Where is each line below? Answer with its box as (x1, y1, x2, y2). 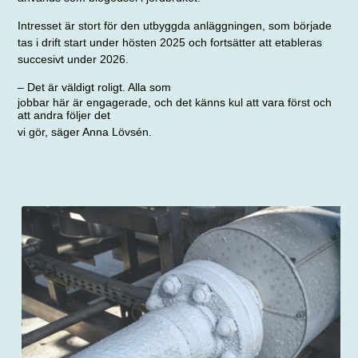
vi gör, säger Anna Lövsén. (18, 125, 153, 138)
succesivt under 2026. (18, 52, 129, 66)
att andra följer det (18, 108, 111, 121)
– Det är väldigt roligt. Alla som (18, 80, 172, 93)
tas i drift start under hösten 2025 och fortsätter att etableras (18, 35, 323, 49)
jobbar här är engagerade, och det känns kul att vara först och (18, 95, 332, 109)
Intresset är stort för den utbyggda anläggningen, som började (18, 18, 332, 32)
